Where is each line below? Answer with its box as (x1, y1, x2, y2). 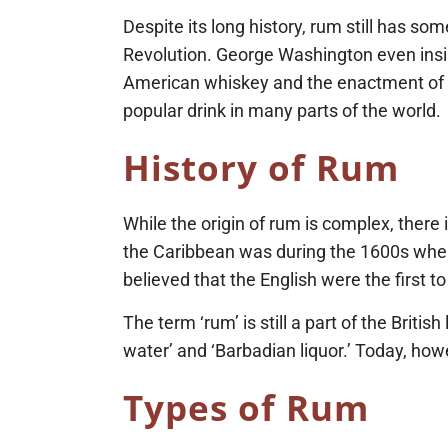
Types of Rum (123, 384, 370, 432)
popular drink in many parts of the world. (123, 100, 442, 122)
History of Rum (123, 144, 400, 192)
